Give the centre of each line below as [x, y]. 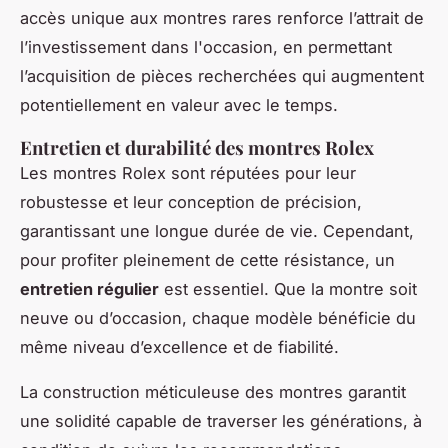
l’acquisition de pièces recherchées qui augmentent [222, 75]
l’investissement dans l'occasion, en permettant [206, 46]
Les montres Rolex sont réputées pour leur [188, 172]
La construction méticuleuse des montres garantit [213, 391]
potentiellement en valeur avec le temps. [179, 104]
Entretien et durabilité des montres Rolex [197, 147]
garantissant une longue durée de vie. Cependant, [217, 230]
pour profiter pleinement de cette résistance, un [207, 259]
